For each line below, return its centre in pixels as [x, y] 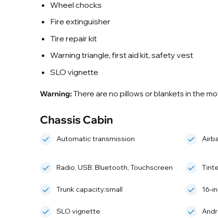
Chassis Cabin [76, 119]
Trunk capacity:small [90, 189]
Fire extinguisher [80, 22]
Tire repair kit [73, 38]
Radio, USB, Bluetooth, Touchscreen [115, 167]
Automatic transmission [96, 138]
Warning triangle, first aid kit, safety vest [121, 55]
